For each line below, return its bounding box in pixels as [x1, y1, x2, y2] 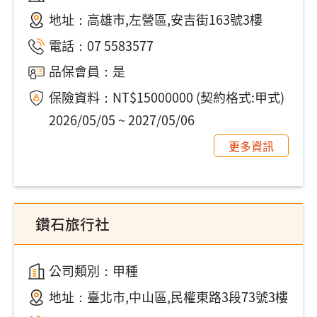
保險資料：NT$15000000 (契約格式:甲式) [48, 88, 284, 107]
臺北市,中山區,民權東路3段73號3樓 [86, 287, 288, 306]
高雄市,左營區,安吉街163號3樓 [86, 9, 263, 28]
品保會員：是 [48, 62, 125, 81]
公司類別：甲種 [48, 260, 138, 279]
